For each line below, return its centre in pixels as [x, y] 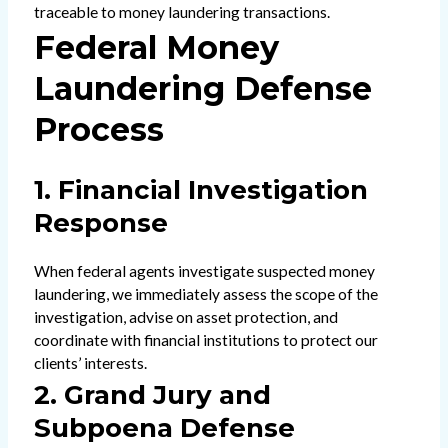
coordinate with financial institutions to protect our [205, 340]
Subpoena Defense [164, 428]
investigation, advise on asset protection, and [185, 317]
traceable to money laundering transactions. [181, 11]
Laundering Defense [202, 89]
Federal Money [156, 48]
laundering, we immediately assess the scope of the [205, 294]
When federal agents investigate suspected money [204, 271]
